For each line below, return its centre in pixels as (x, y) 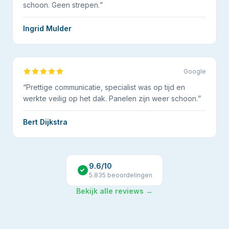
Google (195, 71)
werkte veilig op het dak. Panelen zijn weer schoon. (110, 98)
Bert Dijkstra (45, 122)
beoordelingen (129, 175)
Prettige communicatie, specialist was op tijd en (106, 87)
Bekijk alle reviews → (114, 191)
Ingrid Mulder (47, 28)
